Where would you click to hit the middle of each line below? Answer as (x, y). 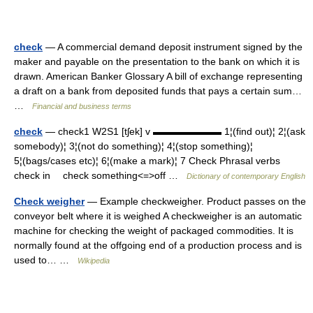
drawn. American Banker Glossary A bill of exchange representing (158, 76)
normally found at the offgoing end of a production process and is (158, 245)
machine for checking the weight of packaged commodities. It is (154, 231)
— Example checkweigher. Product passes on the (195, 201)
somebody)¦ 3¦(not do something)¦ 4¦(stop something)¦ (133, 146)
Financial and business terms (82, 106)
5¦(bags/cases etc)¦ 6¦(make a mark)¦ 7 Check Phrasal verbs (153, 161)
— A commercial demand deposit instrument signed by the (173, 47)
